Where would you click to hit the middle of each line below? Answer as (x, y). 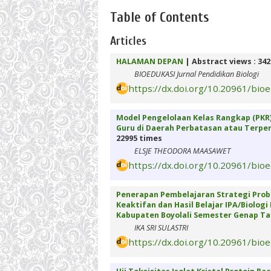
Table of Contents (159, 18)
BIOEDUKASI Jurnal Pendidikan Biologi (197, 74)
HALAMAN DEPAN (150, 62)
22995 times (139, 139)
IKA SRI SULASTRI (161, 228)
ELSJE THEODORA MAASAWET (182, 151)
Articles (128, 41)
